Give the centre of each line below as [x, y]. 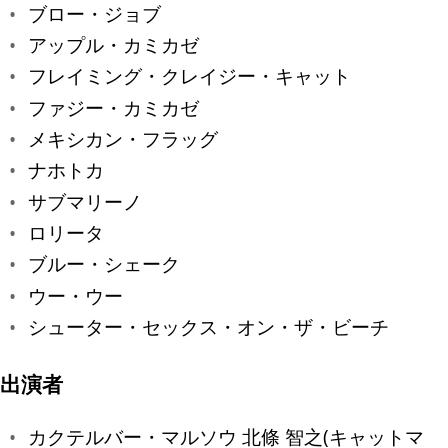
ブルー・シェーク [104, 264]
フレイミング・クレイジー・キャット [189, 76]
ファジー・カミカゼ [113, 107]
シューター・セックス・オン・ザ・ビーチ [208, 327]
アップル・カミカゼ [113, 45]
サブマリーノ [85, 201]
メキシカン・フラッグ [123, 139]
